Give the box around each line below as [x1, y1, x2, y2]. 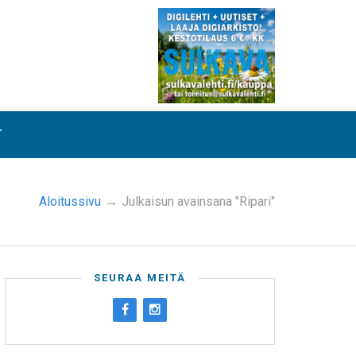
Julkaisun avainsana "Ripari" [122, 194, 275, 209]
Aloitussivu [39, 194, 101, 209]
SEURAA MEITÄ [94, 272, 186, 284]
